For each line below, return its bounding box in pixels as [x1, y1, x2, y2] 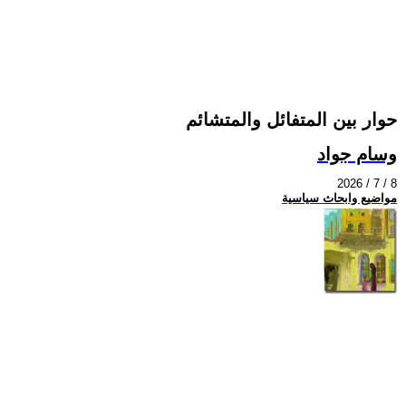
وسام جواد [317, 143, 397, 164]
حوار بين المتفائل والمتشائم [186, 110, 397, 130]
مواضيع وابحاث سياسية [282, 191, 397, 206]
